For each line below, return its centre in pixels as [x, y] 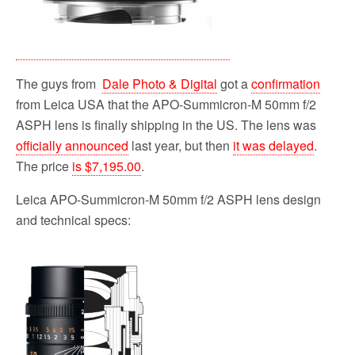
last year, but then [181, 145]
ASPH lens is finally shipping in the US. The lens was [166, 124]
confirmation [286, 83]
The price [44, 166]
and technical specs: [73, 219]
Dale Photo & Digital [160, 83]
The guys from [59, 83]
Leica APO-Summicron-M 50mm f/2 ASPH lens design [168, 199]
